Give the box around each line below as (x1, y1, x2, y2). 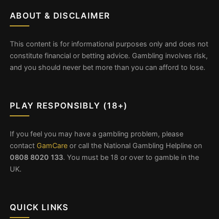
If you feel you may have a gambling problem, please (10, 130, 183, 138)
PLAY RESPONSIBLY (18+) (10, 101, 128, 111)
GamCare (37, 141, 67, 150)
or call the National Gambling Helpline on (67, 141, 202, 150)
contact (10, 141, 37, 150)
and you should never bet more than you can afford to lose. (10, 63, 205, 72)
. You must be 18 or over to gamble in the (63, 153, 199, 162)
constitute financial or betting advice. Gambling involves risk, (10, 51, 208, 60)
